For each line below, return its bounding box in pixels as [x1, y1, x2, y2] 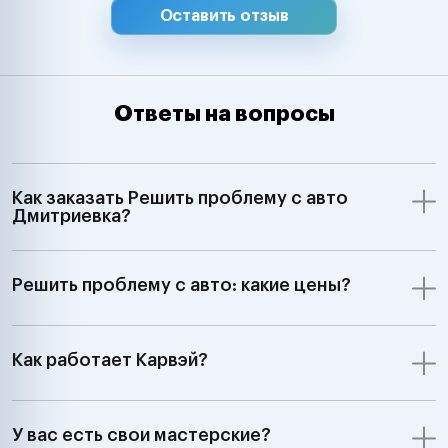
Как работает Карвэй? [12, 350, 208, 369]
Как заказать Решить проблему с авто [12, 188, 348, 207]
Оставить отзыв [159, 7, 289, 24]
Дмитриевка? [12, 206, 131, 225]
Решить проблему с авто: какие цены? [12, 275, 351, 294]
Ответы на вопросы [113, 102, 335, 125]
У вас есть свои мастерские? [12, 425, 271, 444]
